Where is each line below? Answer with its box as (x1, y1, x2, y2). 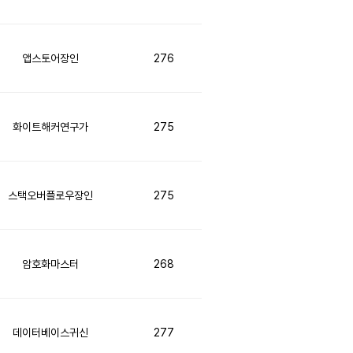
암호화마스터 (22, 258, 79, 270)
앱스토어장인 (22, 52, 79, 65)
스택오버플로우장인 (8, 189, 93, 202)
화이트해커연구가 (13, 121, 88, 133)
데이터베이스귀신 (13, 326, 88, 339)
